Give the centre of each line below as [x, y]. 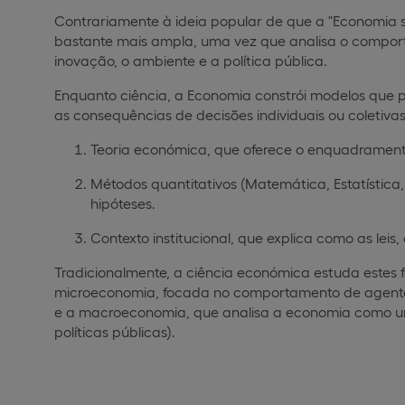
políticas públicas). [115, 331]
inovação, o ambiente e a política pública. [191, 60]
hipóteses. [123, 202]
